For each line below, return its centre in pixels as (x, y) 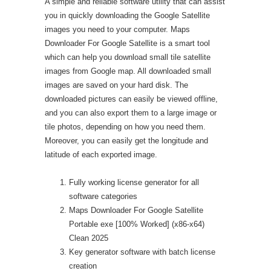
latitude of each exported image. (101, 155)
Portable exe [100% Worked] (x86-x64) (137, 224)
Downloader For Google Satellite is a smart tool (127, 43)
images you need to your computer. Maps (117, 29)
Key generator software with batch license (142, 252)
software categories (103, 196)
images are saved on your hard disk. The (116, 85)
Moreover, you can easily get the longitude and (126, 141)
